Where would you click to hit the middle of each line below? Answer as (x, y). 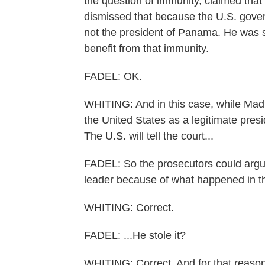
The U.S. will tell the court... (149, 136)
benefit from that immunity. (146, 49)
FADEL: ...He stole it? (135, 235)
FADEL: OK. (113, 76)
